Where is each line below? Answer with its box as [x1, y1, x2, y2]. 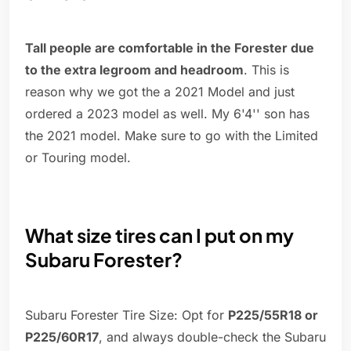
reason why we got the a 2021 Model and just [25, 84, 295, 100]
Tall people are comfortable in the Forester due [25, 40, 314, 56]
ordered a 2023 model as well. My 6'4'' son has [25, 106, 309, 122]
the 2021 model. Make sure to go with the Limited [25, 128, 318, 144]
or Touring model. [25, 150, 131, 166]
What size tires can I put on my [25, 223, 294, 248]
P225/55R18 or [228, 307, 318, 324]
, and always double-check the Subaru [99, 329, 326, 346]
